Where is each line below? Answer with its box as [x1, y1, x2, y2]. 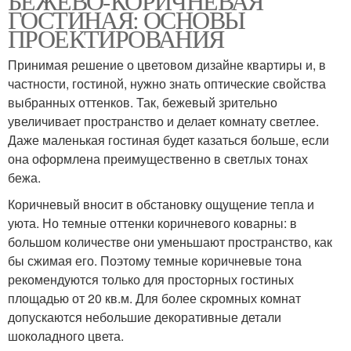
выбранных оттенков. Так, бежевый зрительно [8, 92, 277, 111]
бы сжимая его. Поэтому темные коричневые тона [8, 251, 302, 270]
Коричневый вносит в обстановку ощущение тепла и [8, 194, 314, 213]
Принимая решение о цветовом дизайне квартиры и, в [8, 55, 326, 74]
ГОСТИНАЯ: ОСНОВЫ [8, 2, 245, 36]
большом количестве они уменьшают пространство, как [8, 232, 332, 251]
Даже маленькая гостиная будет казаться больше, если [8, 130, 329, 149]
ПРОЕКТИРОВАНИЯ [8, 20, 224, 55]
